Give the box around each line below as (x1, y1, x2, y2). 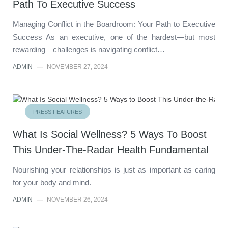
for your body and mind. (13, 178, 91, 187)
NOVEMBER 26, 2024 (47, 195, 108, 203)
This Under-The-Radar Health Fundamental (13, 144, 208, 155)
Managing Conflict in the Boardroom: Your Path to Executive (13, 19, 215, 28)
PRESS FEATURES (33, 108, 82, 115)
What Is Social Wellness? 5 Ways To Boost (13, 128, 207, 140)
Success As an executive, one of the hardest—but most (13, 32, 215, 41)
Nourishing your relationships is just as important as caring (13, 165, 215, 174)
